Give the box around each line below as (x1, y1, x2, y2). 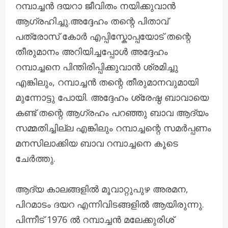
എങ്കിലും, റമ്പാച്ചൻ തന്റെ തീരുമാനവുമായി (15, 75, 198, 88)
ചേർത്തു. (15, 152, 55, 164)
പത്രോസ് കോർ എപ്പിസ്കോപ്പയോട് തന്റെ (15, 30, 191, 42)
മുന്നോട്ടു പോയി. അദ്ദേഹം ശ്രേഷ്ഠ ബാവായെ (15, 91, 209, 103)
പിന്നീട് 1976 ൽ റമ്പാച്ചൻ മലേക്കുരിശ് (15, 213, 174, 225)
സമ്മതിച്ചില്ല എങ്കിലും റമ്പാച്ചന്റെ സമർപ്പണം (15, 121, 211, 134)
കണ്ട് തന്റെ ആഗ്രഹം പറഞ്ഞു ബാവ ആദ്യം (15, 106, 209, 119)
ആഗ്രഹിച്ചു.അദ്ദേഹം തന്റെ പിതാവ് (15, 14, 168, 27)
